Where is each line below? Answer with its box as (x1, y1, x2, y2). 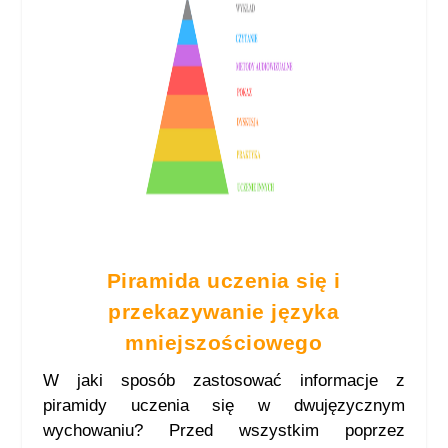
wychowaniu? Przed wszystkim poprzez (42, 420, 406, 440)
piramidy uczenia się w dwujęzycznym (42, 395, 406, 415)
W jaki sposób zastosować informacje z (42, 370, 406, 390)
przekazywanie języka (108, 299, 340, 323)
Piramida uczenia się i (106, 268, 341, 292)
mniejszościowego (125, 330, 323, 354)
